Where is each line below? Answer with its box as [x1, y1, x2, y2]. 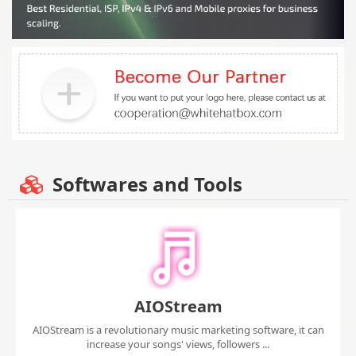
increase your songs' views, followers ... [87, 337, 269, 352]
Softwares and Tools [48, 171, 242, 198]
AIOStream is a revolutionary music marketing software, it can [32, 323, 324, 338]
